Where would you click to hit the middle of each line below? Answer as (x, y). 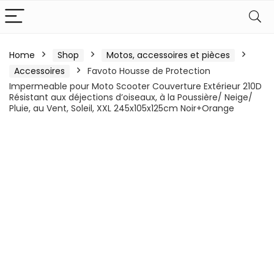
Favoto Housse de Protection (149, 71)
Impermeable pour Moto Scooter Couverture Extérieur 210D (135, 86)
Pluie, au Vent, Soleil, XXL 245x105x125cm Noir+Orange (122, 108)
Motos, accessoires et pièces (168, 55)
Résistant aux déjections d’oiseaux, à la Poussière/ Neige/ (131, 97)
